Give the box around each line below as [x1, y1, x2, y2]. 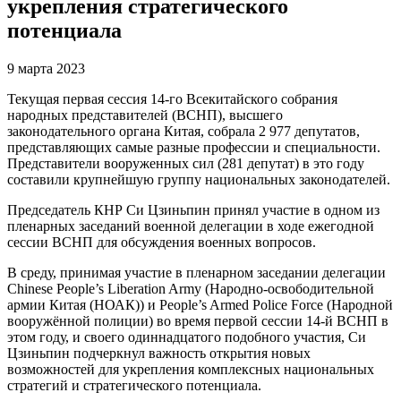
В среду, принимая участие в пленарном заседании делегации [7, 264, 386, 280]
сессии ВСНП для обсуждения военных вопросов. [7, 234, 316, 250]
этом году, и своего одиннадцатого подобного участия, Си [7, 328, 366, 345]
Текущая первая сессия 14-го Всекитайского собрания [7, 90, 337, 107]
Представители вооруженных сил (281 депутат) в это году [7, 155, 364, 171]
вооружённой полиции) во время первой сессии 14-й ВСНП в [7, 312, 388, 328]
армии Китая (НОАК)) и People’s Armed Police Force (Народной [7, 296, 393, 312]
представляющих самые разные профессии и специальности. [7, 139, 380, 155]
